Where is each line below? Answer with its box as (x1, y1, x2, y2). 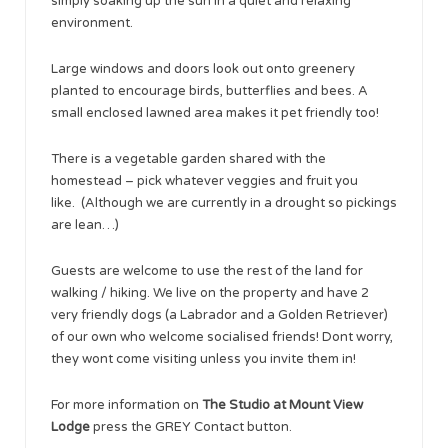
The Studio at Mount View (202, 396, 363, 413)
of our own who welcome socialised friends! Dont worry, (51, 328, 393, 345)
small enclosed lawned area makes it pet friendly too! (51, 104, 379, 121)
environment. (51, 14, 133, 31)
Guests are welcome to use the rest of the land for (51, 262, 363, 279)
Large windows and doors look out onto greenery (51, 60, 355, 77)
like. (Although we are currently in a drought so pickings (51, 194, 397, 211)
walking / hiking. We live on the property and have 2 (51, 284, 369, 301)
